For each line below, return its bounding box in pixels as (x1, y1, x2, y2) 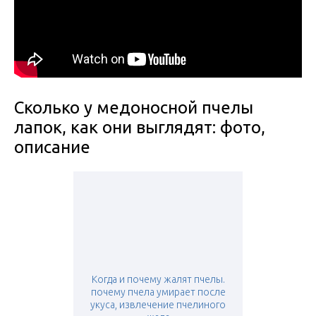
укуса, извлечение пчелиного (90, 299, 226, 311)
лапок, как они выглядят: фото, (14, 118, 265, 138)
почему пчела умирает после (90, 286, 226, 298)
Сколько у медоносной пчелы (14, 98, 253, 118)
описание (14, 138, 90, 157)
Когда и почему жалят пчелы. (91, 274, 225, 286)
